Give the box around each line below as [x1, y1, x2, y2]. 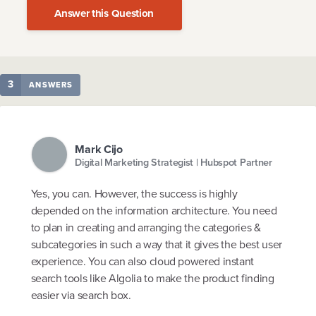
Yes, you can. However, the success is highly [30, 186, 238, 202]
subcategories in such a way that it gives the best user [30, 236, 282, 253]
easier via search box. [30, 287, 131, 304]
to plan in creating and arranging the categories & [30, 219, 261, 236]
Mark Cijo [75, 140, 123, 157]
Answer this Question [54, 6, 154, 22]
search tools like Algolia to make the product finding [30, 270, 274, 287]
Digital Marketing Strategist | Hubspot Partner [75, 154, 272, 171]
